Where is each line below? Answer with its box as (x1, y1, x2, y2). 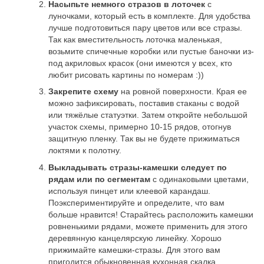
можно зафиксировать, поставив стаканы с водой (48, 98, 239, 108)
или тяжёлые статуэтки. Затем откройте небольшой (48, 110, 247, 120)
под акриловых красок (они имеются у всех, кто (48, 58, 232, 68)
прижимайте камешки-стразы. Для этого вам (48, 245, 220, 255)
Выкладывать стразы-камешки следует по (48, 162, 227, 172)
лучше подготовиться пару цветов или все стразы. (48, 22, 242, 32)
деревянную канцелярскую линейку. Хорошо (48, 233, 222, 243)
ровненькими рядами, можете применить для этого (48, 221, 247, 231)
